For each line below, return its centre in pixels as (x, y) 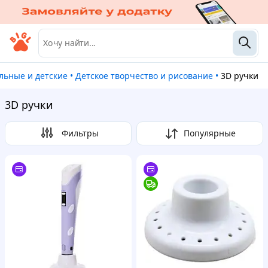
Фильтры (80, 133)
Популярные (209, 133)
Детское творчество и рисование (147, 76)
